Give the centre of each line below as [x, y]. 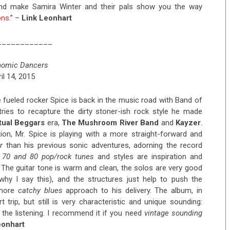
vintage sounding [173, 213]
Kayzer [188, 123]
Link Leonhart [47, 18]
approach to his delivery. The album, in [132, 191]
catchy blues [40, 191]
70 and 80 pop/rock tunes [48, 157]
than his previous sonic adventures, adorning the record [103, 146]
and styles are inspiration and [148, 157]
